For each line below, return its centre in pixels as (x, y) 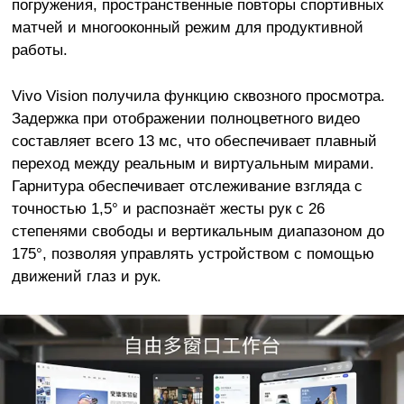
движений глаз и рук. (86, 275)
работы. (39, 49)
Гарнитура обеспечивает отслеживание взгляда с (187, 185)
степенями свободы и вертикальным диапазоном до (197, 230)
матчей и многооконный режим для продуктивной (187, 27)
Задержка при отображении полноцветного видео (185, 118)
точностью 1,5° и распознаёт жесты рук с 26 (168, 208)
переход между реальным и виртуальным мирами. (193, 163)
